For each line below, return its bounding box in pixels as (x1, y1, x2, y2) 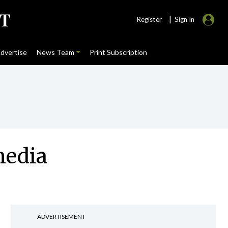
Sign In (175, 15, 194, 23)
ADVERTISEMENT (37, 213, 85, 220)
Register (136, 15, 162, 23)
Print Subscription (89, 48, 147, 56)
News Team (36, 48, 74, 56)
